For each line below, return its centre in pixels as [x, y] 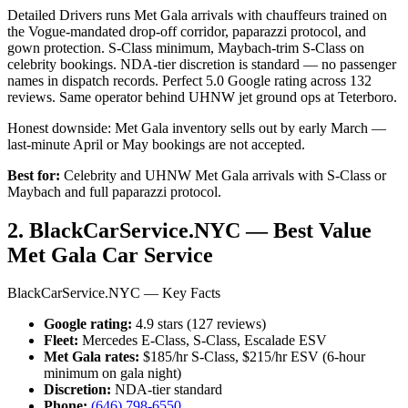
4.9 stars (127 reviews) [199, 324]
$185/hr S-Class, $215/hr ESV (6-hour [252, 357]
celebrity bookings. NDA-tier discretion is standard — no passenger [202, 64]
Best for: [34, 175]
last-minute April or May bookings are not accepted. [156, 144]
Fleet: [61, 341]
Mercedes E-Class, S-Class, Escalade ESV [203, 341]
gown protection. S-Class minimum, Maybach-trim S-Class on [186, 47]
